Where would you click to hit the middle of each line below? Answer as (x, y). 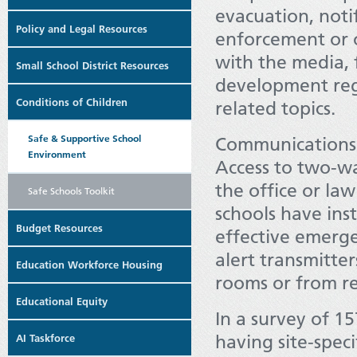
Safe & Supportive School (84, 138)
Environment (57, 154)
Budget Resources (59, 228)
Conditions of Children (72, 102)
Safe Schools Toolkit (71, 191)
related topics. (275, 108)
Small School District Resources (92, 65)
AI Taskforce (45, 338)
